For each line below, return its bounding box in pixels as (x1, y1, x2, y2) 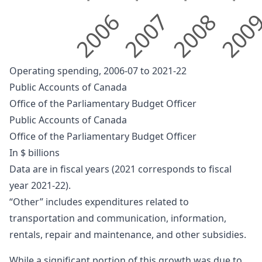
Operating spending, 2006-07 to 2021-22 (9, 64, 187, 77)
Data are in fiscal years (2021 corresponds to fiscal (9, 162, 232, 175)
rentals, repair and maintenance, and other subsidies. (9, 227, 246, 241)
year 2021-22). (9, 178, 71, 192)
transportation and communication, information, (9, 211, 226, 225)
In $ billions (9, 146, 60, 159)
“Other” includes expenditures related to (9, 195, 189, 208)
